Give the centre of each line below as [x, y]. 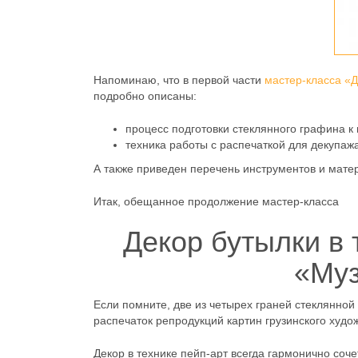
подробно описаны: [145, 96]
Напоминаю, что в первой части [179, 80]
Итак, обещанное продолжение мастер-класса [216, 202]
